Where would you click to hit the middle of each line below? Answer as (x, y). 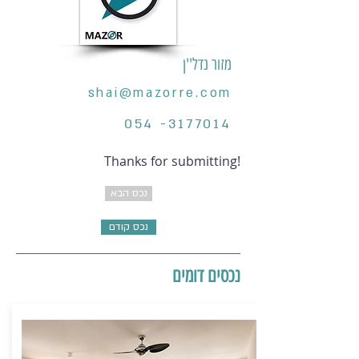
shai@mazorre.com (159, 93)
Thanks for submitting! (172, 161)
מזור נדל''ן (207, 64)
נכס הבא (129, 194)
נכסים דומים (206, 276)
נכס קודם (129, 227)
